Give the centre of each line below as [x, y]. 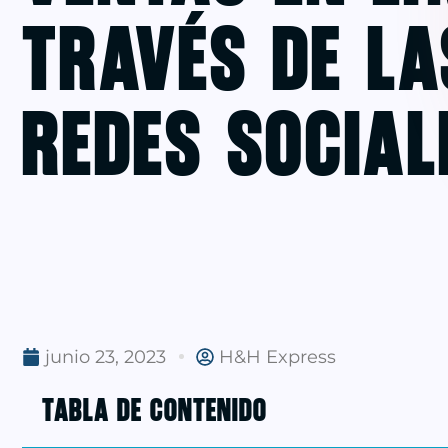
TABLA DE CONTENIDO [154, 408]
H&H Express [277, 357]
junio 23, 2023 [105, 357]
